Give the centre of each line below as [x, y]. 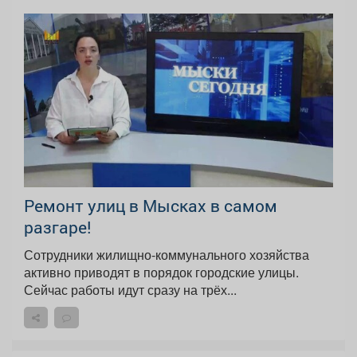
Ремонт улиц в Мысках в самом [151, 206]
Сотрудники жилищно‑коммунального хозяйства [167, 255]
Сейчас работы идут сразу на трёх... [130, 290]
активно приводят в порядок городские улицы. [161, 273]
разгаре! [58, 228]
